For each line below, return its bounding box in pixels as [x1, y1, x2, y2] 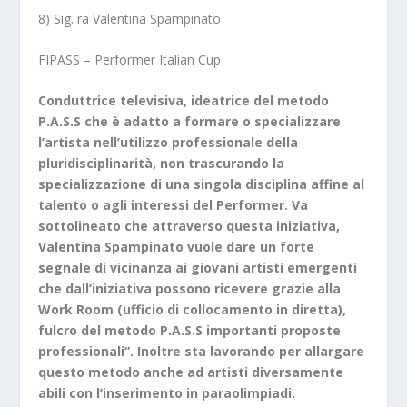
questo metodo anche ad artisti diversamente [38, 363, 344, 382]
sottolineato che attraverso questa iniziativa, [38, 217, 341, 235]
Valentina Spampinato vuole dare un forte [38, 238, 315, 256]
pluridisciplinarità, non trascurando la [38, 154, 285, 173]
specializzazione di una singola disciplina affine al [38, 175, 365, 194]
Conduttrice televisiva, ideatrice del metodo [38, 92, 333, 110]
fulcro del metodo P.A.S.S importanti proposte [38, 322, 342, 340]
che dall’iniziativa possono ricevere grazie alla [38, 280, 342, 298]
